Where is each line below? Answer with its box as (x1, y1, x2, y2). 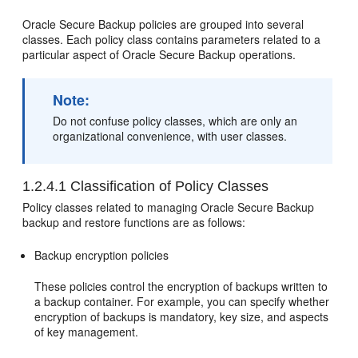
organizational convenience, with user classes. (53, 127, 288, 144)
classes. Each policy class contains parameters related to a (22, 30, 321, 47)
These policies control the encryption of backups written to (34, 277, 328, 294)
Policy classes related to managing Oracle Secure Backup (22, 198, 315, 215)
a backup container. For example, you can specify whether (34, 292, 330, 309)
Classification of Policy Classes (66, 177, 269, 194)
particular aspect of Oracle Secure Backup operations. (22, 46, 296, 62)
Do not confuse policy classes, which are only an (53, 112, 298, 129)
